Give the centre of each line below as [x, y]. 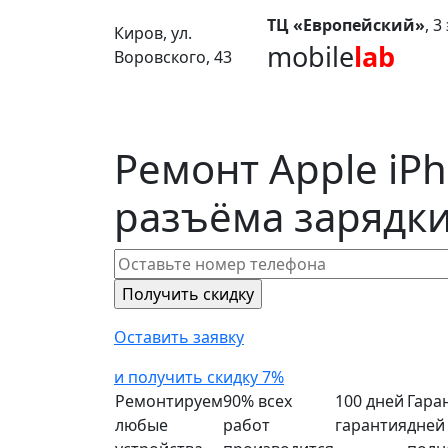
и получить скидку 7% [199, 377]
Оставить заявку [179, 337]
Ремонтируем [169, 401]
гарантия [371, 425]
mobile [310, 56]
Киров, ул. [153, 33]
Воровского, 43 [173, 57]
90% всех [257, 401]
